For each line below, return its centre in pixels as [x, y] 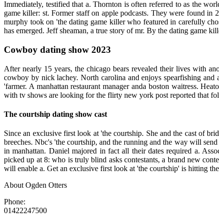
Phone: [15, 202]
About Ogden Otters [35, 185]
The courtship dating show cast [55, 114]
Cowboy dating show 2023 [57, 50]
